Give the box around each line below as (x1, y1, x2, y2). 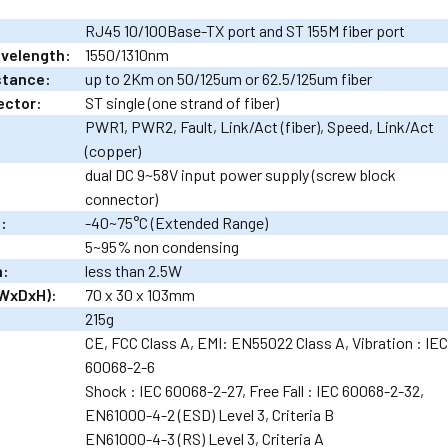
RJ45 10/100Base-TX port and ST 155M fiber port (85, 20, 406, 40)
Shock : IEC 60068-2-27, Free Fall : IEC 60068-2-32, (85, 380, 425, 400)
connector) (85, 188, 159, 208)
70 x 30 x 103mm (85, 284, 196, 304)
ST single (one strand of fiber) (85, 92, 280, 112)
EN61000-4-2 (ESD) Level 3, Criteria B (85, 404, 335, 424)
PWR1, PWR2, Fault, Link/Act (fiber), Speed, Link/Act (85, 116, 435, 136)
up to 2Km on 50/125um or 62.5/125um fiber (85, 68, 373, 88)
